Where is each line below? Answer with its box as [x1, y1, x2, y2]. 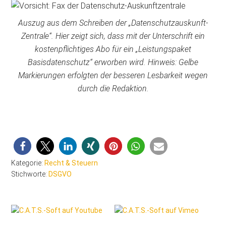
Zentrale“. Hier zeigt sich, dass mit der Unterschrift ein [21, 31, 205, 41]
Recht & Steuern [44, 159, 98, 167]
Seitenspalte [11, 204, 66, 216]
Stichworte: [11, 170, 49, 179]
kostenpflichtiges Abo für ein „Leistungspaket [35, 44, 191, 54]
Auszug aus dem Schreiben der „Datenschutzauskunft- [18, 18, 208, 28]
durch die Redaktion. [77, 84, 149, 94]
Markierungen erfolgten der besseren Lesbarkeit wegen [18, 71, 208, 81]
